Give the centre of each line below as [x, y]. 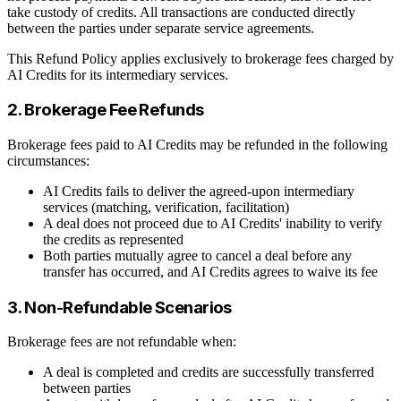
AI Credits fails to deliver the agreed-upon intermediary [199, 191]
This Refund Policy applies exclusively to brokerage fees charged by [200, 58]
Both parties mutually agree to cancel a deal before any [197, 255]
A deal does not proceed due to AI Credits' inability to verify [213, 223]
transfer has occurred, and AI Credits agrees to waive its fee [210, 271]
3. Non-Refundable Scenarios [119, 307]
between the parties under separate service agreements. [161, 28]
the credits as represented [113, 239]
